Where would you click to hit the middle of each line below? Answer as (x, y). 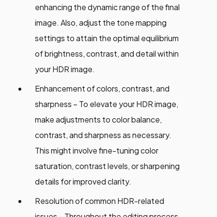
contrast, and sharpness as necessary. (103, 135)
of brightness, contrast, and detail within (107, 54)
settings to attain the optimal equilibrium (107, 38)
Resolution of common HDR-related (100, 201)
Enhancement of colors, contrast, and (102, 89)
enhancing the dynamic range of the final (107, 7)
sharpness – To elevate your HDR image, (107, 104)
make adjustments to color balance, (98, 120)
